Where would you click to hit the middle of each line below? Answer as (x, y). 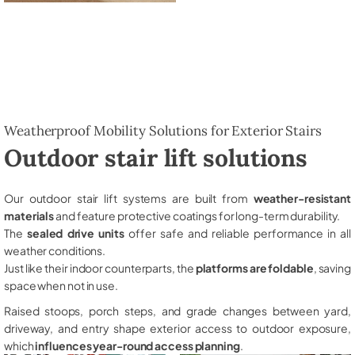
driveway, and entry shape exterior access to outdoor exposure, (177, 328)
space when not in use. (61, 285)
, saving (332, 267)
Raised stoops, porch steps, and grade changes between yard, (177, 310)
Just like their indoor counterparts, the (100, 267)
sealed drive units (75, 233)
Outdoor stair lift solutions (156, 157)
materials (29, 215)
